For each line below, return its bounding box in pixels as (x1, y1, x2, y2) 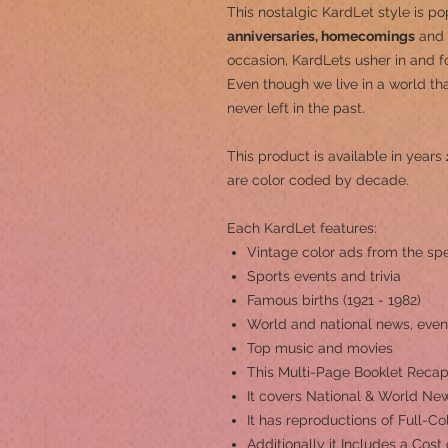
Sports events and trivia (247, 268, 401, 284)
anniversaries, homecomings (227, 28, 415, 44)
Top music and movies (247, 340, 393, 356)
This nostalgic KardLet (227, 4, 378, 20)
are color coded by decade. (227, 172, 409, 188)
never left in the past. (227, 100, 365, 116)
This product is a (227, 148, 336, 164)
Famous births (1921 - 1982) (247, 292, 421, 308)
